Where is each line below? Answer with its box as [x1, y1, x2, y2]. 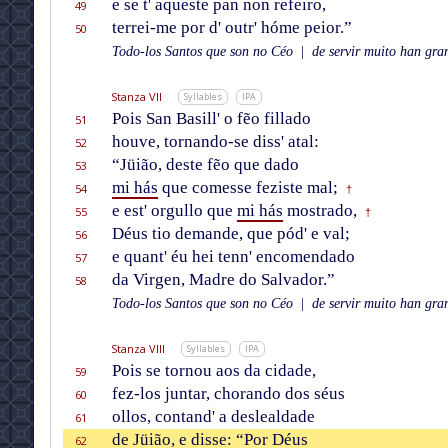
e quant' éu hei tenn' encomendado [111, 247, 355, 267]
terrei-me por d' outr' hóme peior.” [111, 18, 352, 38]
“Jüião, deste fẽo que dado [111, 155, 299, 175]
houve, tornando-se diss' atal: [111, 132, 319, 152]
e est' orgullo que [111, 201, 237, 221]
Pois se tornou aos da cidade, [111, 361, 316, 381]
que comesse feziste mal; [157, 178, 338, 198]
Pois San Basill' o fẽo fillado [111, 109, 311, 129]
